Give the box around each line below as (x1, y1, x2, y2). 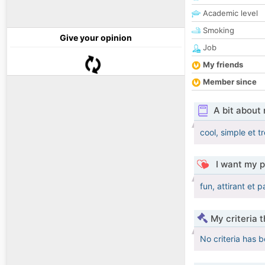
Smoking (201, 25, 234, 35)
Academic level (201, 8, 258, 18)
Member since (203, 77, 257, 87)
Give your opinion (60, 33, 132, 43)
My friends (203, 60, 243, 70)
